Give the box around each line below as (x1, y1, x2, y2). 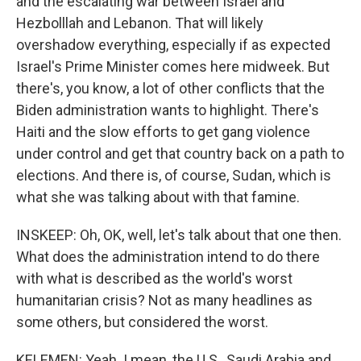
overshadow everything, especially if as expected (16, 36, 330, 53)
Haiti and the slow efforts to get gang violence (16, 123, 310, 140)
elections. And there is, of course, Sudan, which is (16, 167, 331, 184)
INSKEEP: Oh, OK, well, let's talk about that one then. (16, 226, 342, 243)
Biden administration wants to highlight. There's (16, 102, 319, 118)
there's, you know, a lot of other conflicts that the (16, 80, 325, 97)
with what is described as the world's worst (16, 270, 293, 287)
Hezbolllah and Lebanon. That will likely (16, 15, 263, 31)
